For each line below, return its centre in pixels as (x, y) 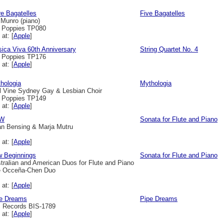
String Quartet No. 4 (169, 49)
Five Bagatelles (162, 13)
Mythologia (156, 83)
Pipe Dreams (159, 199)
